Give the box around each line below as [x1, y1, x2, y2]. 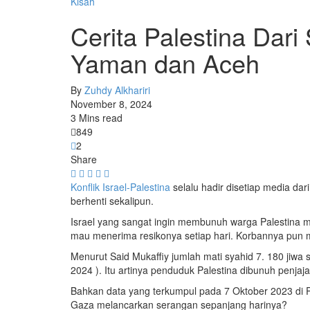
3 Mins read [71, 111, 122, 125]
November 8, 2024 [71, 97, 152, 111]
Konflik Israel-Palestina [71, 180, 170, 194]
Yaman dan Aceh [71, 45, 259, 81]
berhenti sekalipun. [71, 194, 154, 208]
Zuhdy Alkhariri [84, 83, 150, 98]
